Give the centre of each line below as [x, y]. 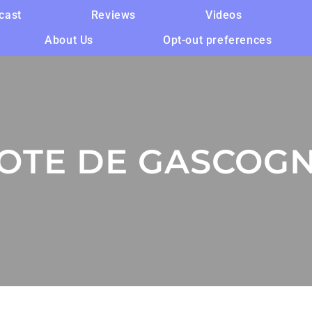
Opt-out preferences [217, 40]
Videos [224, 15]
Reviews [113, 15]
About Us [69, 40]
